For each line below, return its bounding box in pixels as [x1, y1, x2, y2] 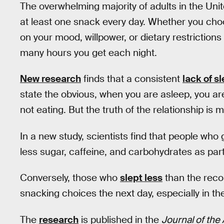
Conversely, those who [20, 171, 120, 184]
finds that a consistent [81, 72, 182, 85]
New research [20, 72, 81, 85]
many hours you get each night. [20, 46, 157, 59]
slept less [120, 171, 162, 184]
